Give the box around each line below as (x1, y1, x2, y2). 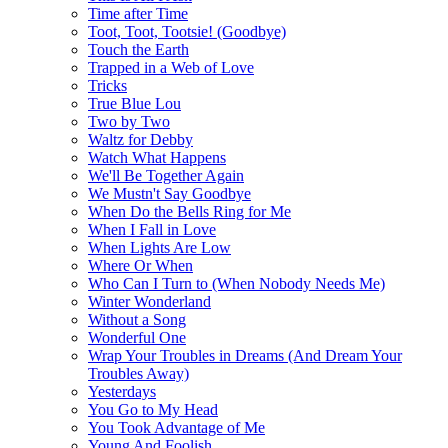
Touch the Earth (88, 40, 189, 58)
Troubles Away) (88, 364, 189, 382)
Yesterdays (88, 382, 156, 400)
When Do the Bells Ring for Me (88, 202, 291, 220)
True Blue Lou (88, 94, 181, 112)
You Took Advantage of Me (88, 418, 265, 436)
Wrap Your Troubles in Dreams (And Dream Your (88, 346, 402, 364)
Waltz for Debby (88, 130, 193, 148)
